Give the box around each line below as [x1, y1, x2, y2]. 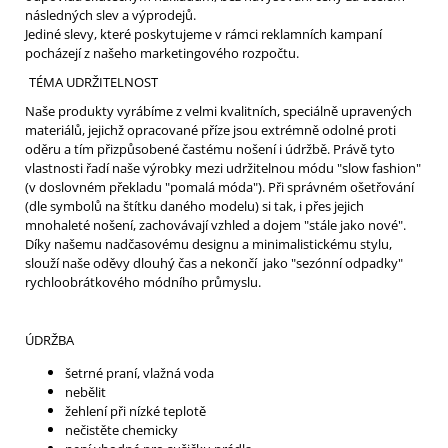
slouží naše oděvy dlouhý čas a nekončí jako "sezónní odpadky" [25, 253, 403, 272]
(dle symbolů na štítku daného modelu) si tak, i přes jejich [25, 196, 364, 215]
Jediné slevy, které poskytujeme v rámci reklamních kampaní [25, 24, 382, 43]
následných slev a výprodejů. [25, 5, 196, 24]
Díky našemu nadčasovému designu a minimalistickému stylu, [25, 234, 392, 253]
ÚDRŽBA [25, 330, 74, 349]
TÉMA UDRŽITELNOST [29, 72, 158, 91]
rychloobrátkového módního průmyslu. [25, 272, 261, 291]
